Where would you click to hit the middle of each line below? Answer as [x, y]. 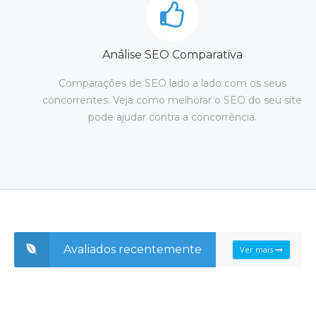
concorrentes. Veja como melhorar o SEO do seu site [172, 100]
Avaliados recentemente [133, 249]
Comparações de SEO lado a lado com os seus [172, 83]
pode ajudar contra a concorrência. [172, 117]
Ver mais [257, 249]
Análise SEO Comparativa [172, 55]
